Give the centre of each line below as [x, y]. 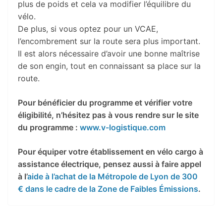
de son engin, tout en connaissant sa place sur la [109, 66]
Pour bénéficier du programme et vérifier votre [105, 102]
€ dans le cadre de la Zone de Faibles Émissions [108, 189]
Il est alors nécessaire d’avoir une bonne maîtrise [109, 53]
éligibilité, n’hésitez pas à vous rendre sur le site [108, 115]
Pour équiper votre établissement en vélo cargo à [111, 151]
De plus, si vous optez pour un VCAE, [88, 28]
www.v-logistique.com [123, 127]
